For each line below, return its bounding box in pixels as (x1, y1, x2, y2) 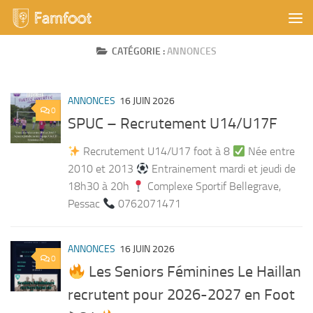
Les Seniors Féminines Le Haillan (85, 263, 302, 282)
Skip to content (19, 13, 92, 27)
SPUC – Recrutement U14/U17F (68, 115, 277, 133)
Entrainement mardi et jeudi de (149, 162, 296, 176)
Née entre (245, 145, 296, 159)
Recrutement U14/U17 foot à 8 (80, 145, 233, 159)
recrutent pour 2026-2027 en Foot (68, 286, 295, 305)
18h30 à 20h (68, 180, 132, 194)
